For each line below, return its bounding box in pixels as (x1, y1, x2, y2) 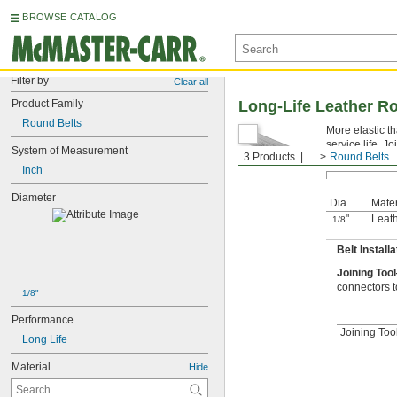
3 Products (244, 151, 295, 163)
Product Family (12, 97, 83, 110)
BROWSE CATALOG (22, 12, 118, 22)
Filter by (11, 74, 49, 87)
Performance (12, 314, 74, 326)
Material (12, 361, 51, 373)
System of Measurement (12, 144, 128, 157)
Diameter (12, 191, 56, 204)
